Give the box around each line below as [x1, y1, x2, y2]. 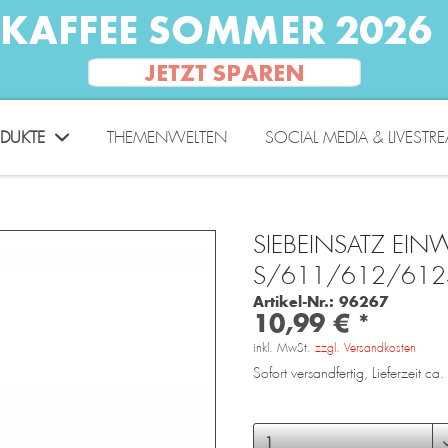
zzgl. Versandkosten [314, 340, 416, 356]
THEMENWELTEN [106, 127, 227, 148]
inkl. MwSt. [252, 340, 315, 356]
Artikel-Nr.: [252, 292, 334, 311]
